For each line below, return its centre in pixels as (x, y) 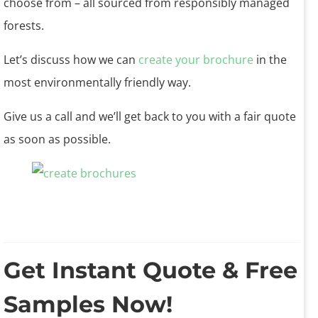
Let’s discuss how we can (71, 60)
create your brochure (197, 60)
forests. (24, 26)
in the (272, 60)
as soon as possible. (57, 139)
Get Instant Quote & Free (150, 270)
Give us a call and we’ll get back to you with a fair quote (150, 117)
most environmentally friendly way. (97, 83)
